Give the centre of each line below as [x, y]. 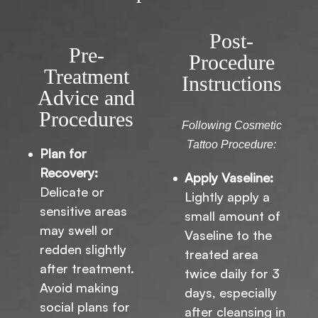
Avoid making [79, 287]
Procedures [87, 119]
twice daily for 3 [232, 274]
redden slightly [83, 249]
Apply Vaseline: [229, 178]
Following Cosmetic [231, 125]
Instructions [231, 83]
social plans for [85, 306]
